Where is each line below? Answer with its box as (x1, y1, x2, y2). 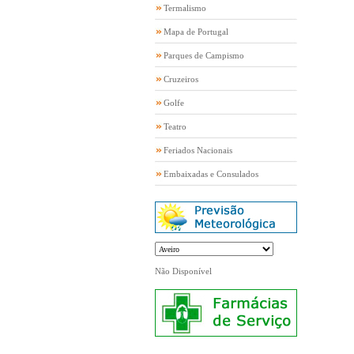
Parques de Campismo (164, 51, 244, 60)
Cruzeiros (164, 74, 198, 84)
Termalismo (164, 3, 206, 13)
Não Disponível (155, 266, 212, 276)
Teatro (164, 122, 186, 131)
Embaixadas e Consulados (164, 169, 258, 179)
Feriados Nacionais (164, 145, 232, 155)
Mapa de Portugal (164, 27, 228, 36)
